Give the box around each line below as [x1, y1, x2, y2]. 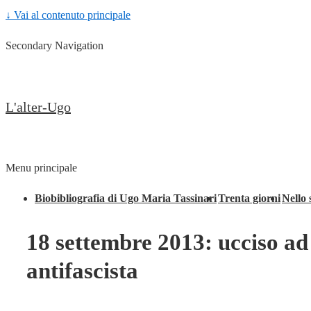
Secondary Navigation [6, 40, 103, 51]
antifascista [26, 258, 138, 284]
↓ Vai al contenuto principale [6, 9, 131, 21]
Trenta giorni [218, 192, 280, 204]
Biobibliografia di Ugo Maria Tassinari [35, 192, 217, 204]
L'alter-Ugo [6, 99, 71, 115]
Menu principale [6, 162, 77, 174]
